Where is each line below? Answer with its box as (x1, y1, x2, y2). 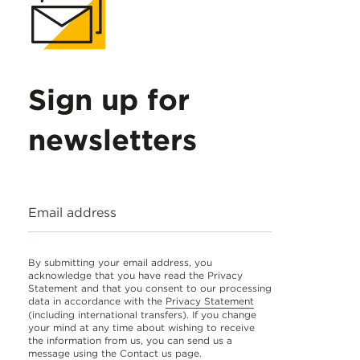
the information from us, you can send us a (28, 334, 232, 346)
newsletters (28, 122, 197, 157)
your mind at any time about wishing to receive (28, 321, 255, 333)
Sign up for (28, 82, 190, 117)
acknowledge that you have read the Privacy (28, 269, 243, 281)
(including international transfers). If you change (28, 309, 256, 321)
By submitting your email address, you (28, 256, 212, 268)
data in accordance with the (28, 295, 166, 307)
